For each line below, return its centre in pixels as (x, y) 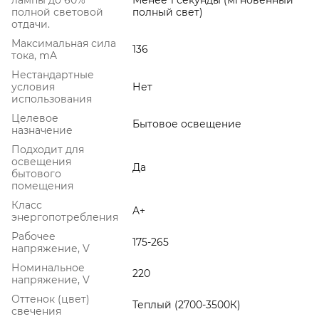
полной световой (57, 12)
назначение (42, 130)
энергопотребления (65, 217)
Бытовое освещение (187, 124)
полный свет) (168, 12)
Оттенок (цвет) (51, 299)
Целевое (35, 118)
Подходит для (48, 149)
